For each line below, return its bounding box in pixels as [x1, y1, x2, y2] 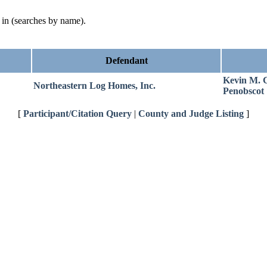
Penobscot [223, 86, 264, 96]
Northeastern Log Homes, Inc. [33, 80, 156, 91]
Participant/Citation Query [23, 108, 132, 119]
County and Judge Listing [138, 108, 244, 119]
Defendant [105, 55, 148, 66]
